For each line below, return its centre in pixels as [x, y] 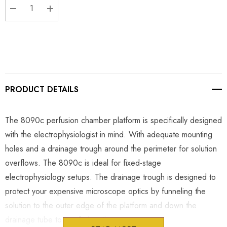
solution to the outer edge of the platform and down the [101, 205]
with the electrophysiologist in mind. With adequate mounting [109, 134]
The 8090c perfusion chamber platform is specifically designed [113, 120]
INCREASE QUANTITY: [96, 22]
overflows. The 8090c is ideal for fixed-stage [83, 163]
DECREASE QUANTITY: [60, 22]
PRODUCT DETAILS [42, 89]
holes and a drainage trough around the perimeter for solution [111, 148]
